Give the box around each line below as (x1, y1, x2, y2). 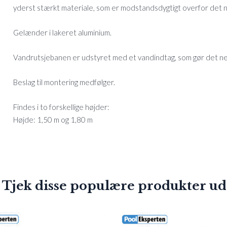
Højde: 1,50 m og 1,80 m (13, 115, 93, 125)
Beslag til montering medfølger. (13, 78, 115, 87)
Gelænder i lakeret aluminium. (13, 28, 111, 37)
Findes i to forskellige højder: (13, 102, 109, 112)
